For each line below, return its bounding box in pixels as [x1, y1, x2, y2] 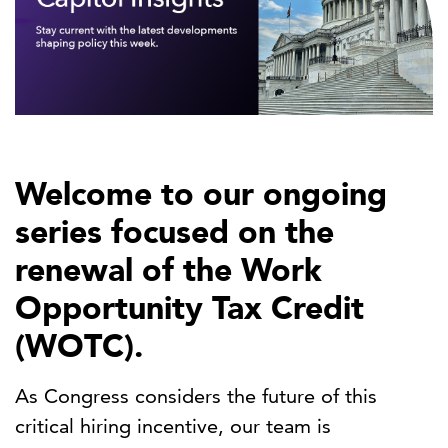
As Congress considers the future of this [15, 384, 377, 409]
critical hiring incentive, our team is [15, 414, 331, 439]
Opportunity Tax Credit [15, 289, 364, 328]
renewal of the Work [15, 251, 322, 290]
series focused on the [15, 213, 334, 252]
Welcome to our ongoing [15, 175, 387, 214]
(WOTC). [15, 327, 143, 366]
